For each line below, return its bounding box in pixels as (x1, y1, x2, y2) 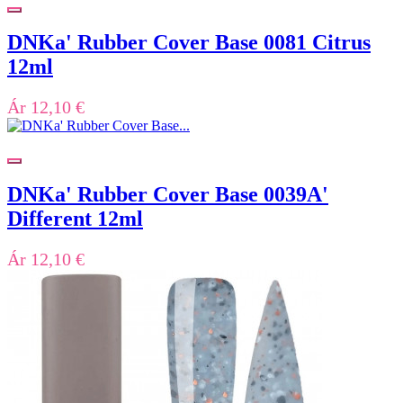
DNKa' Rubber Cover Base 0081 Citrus (7, 31, 371, 55)
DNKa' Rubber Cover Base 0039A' (7, 183, 328, 207)
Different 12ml (7, 207, 143, 231)
